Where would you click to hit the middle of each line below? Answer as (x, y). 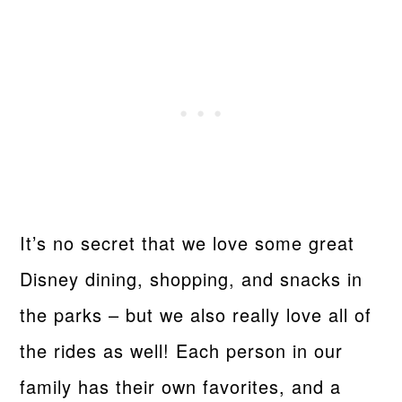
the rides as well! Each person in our (182, 350)
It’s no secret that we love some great (188, 242)
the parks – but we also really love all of (196, 314)
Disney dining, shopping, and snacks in (192, 278)
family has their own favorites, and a (181, 386)
